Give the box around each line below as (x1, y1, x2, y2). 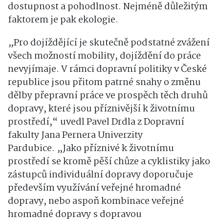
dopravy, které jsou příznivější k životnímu (8, 102, 195, 117)
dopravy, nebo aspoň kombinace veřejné (8, 194, 184, 209)
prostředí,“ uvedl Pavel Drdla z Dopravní (8, 115, 184, 130)
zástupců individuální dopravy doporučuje (8, 168, 193, 183)
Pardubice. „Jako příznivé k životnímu (8, 141, 174, 156)
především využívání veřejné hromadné (8, 181, 181, 196)
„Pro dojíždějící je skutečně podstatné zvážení (8, 36, 210, 51)
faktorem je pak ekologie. (8, 13, 118, 28)
